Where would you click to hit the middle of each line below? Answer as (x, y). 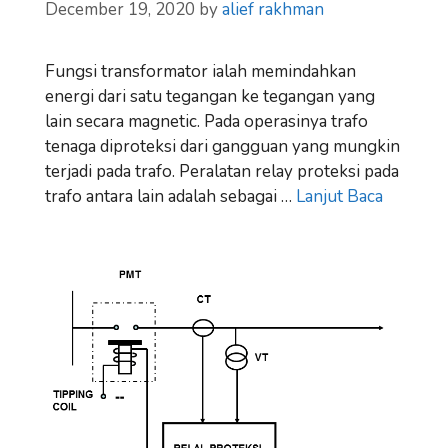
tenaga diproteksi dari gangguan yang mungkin (222, 146)
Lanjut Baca (339, 196)
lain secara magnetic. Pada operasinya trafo (206, 121)
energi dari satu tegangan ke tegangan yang (210, 96)
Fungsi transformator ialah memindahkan (200, 71)
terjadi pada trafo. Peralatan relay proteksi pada (222, 171)
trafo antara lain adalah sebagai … (170, 196)
